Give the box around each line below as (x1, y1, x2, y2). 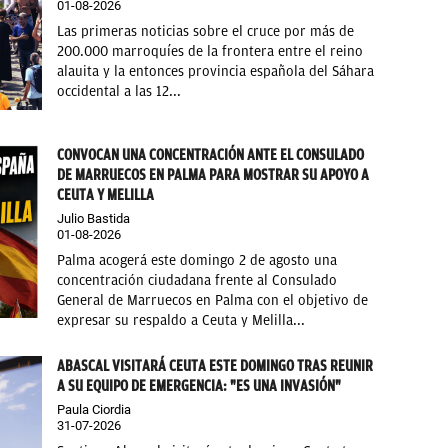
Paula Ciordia (57, 401, 132, 417)
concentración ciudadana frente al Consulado (57, 271, 338, 289)
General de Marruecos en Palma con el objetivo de (57, 291, 369, 309)
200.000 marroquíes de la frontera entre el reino (57, 43, 364, 61)
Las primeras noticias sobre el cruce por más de (57, 23, 355, 41)
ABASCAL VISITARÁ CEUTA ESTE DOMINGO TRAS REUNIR (57, 356, 374, 375)
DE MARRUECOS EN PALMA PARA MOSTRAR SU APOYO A (57, 165, 370, 184)
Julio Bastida (57, 210, 131, 226)
